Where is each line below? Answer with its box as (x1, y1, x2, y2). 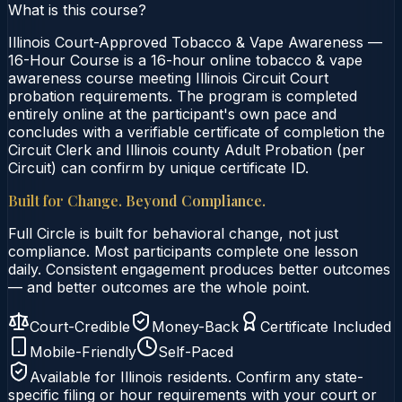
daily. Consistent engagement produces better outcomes (8, 259, 390, 278)
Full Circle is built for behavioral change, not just (8, 223, 338, 242)
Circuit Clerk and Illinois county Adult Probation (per (8, 140, 365, 159)
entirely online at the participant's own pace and (8, 104, 336, 123)
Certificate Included (260, 317, 391, 336)
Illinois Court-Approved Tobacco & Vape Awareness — (8, 32, 382, 51)
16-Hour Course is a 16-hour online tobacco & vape (8, 50, 363, 69)
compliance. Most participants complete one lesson (8, 241, 358, 260)
